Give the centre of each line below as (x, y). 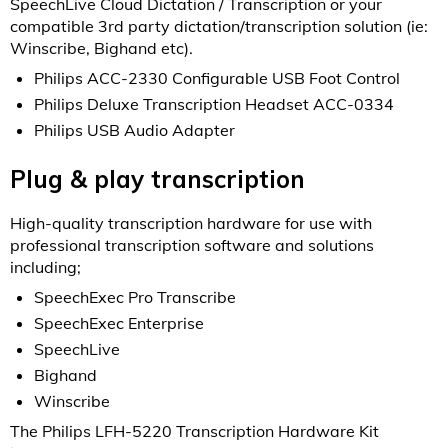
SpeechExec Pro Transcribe (135, 297)
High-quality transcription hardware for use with (191, 223)
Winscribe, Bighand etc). (101, 48)
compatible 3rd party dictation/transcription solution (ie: (219, 26)
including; (45, 267)
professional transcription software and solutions (192, 245)
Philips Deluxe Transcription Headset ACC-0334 (214, 104)
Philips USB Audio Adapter (134, 130)
